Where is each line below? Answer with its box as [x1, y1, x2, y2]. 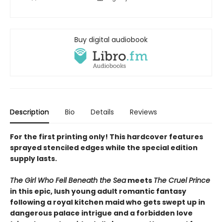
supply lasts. [10, 154, 57, 164]
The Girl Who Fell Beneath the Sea [10, 175, 126, 186]
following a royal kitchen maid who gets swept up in [10, 197, 205, 208]
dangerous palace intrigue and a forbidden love [10, 208, 193, 219]
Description [10, 107, 49, 117]
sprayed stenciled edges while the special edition [10, 143, 198, 153]
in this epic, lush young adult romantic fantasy [10, 186, 186, 197]
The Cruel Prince [154, 175, 210, 186]
